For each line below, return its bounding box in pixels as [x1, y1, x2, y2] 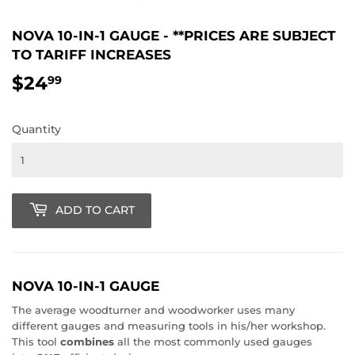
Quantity [12, 121, 61, 136]
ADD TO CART [55, 203, 135, 218]
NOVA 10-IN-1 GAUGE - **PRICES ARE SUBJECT [12, 27, 336, 44]
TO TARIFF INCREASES [12, 46, 171, 63]
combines [57, 335, 117, 349]
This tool [12, 335, 57, 349]
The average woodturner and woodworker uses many [12, 303, 295, 317]
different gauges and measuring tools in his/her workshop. [12, 319, 326, 333]
